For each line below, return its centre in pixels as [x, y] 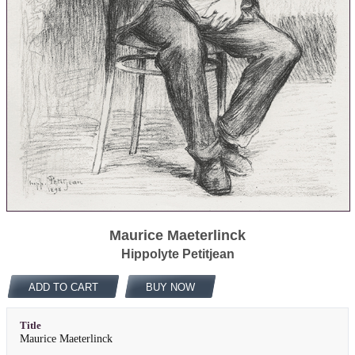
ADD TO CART [63, 287]
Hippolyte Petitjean [177, 254]
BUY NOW [170, 287]
